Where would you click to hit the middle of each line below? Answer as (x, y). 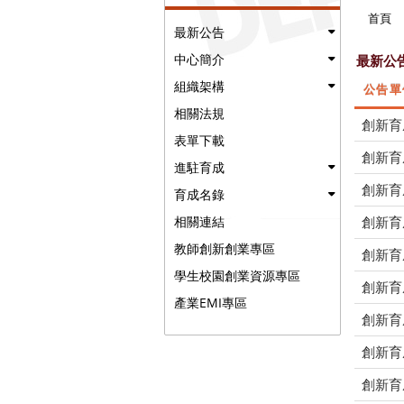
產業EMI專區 (211, 303)
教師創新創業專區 (225, 248)
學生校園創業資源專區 (237, 275)
